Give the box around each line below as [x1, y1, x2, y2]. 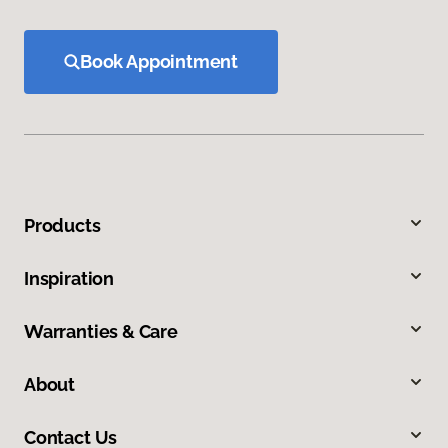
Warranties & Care [24, 321, 178, 343]
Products [24, 215, 101, 237]
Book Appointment [80, 51, 239, 73]
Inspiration [24, 268, 115, 290]
